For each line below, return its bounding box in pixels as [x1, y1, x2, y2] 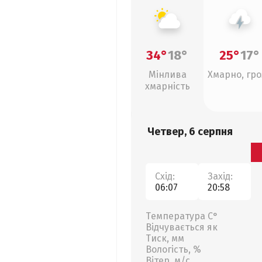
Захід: [208, 170, 233, 182]
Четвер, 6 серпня [147, 125, 233, 138]
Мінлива [148, 69, 187, 80]
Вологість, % [146, 244, 201, 255]
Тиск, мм [146, 233, 184, 244]
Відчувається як [146, 222, 218, 233]
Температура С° [146, 211, 218, 222]
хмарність [144, 81, 190, 92]
